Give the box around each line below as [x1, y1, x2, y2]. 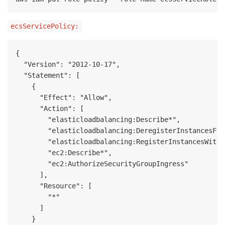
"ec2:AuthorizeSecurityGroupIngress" [16, 160, 188, 168]
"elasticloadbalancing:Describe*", [16, 116, 180, 124]
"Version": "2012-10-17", [16, 60, 120, 68]
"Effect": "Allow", [16, 93, 112, 101]
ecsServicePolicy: [11, 22, 79, 30]
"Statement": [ [16, 71, 80, 79]
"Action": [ [16, 104, 84, 113]
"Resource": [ [16, 182, 92, 190]
